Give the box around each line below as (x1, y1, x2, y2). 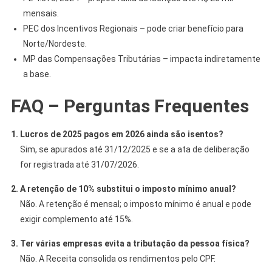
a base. (22, 69, 51, 79)
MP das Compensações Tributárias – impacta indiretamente (22, 53, 260, 64)
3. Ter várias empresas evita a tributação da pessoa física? (10, 238, 250, 248)
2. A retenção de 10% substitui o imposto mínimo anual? (10, 183, 236, 194)
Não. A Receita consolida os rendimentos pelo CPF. (19, 253, 216, 263)
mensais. (22, 8, 59, 18)
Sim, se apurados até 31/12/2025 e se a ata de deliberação (19, 144, 250, 154)
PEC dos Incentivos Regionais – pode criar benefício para (22, 23, 243, 33)
